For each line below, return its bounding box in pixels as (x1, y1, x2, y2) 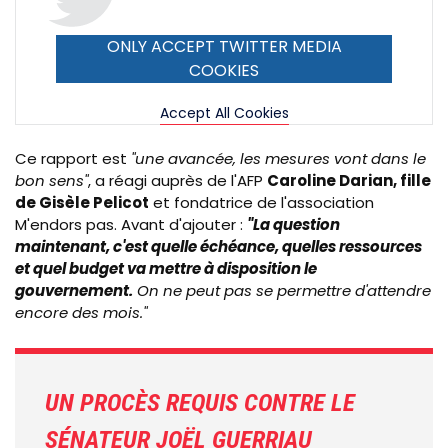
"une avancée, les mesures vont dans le (131, 147, 426, 169)
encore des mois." (15, 301, 147, 323)
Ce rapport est (15, 147, 131, 169)
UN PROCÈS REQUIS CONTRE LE (45, 387, 355, 417)
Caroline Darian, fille (267, 169, 431, 191)
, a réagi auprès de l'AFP (88, 169, 267, 191)
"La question (247, 213, 340, 235)
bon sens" (15, 169, 88, 191)
